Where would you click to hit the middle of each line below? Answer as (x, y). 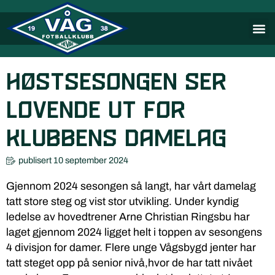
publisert (35, 160)
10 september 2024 (91, 160)
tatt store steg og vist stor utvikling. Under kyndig (122, 202)
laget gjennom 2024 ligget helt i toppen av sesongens (134, 232)
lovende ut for (96, 111)
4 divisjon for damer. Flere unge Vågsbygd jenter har (131, 248)
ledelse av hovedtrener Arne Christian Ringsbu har (128, 217)
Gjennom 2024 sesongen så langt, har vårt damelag (131, 186)
